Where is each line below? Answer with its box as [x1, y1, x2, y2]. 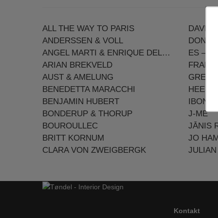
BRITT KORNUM [42, 133, 104, 143]
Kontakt [174, 207, 200, 215]
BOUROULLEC [42, 121, 98, 130]
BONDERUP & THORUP [42, 109, 132, 118]
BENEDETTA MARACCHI [42, 85, 135, 94]
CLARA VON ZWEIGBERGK [42, 145, 146, 155]
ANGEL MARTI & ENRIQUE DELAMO [162, 48, 170, 57]
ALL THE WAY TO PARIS [42, 24, 134, 33]
